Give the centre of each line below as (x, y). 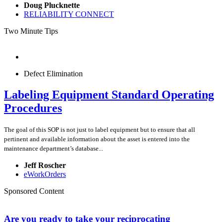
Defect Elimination (53, 73)
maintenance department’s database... (54, 148)
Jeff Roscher (45, 165)
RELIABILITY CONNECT (69, 14)
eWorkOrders (45, 174)
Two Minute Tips (31, 31)
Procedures (33, 108)
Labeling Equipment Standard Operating (109, 94)
